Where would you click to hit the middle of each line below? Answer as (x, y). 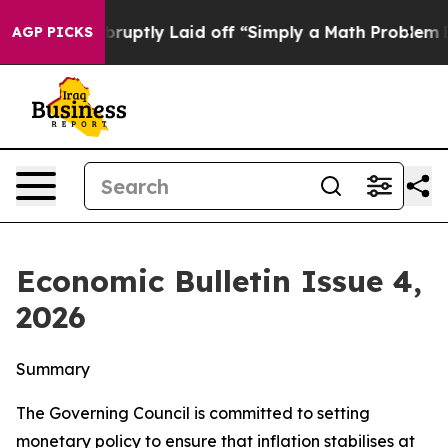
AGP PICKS (52, 32)
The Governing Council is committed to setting (193, 413)
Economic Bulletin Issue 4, (219, 281)
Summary (53, 369)
